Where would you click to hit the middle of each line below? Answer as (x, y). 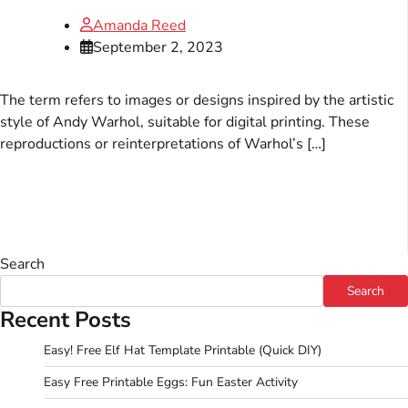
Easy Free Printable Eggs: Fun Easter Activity (171, 382)
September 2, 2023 (158, 47)
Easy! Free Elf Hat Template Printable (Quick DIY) (183, 350)
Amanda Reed (139, 25)
